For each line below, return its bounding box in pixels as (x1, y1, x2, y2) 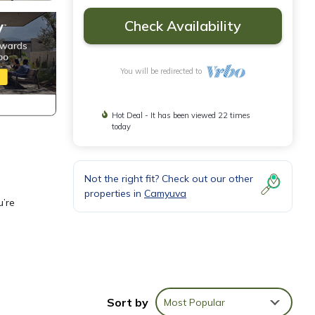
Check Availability (124, 17, 241, 34)
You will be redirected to (120, 66, 206, 76)
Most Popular (164, 295, 225, 309)
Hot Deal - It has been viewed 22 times (112, 110, 251, 120)
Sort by (107, 295, 148, 309)
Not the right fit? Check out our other (84, 172, 253, 185)
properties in (84, 187, 144, 200)
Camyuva (144, 187, 186, 200)
